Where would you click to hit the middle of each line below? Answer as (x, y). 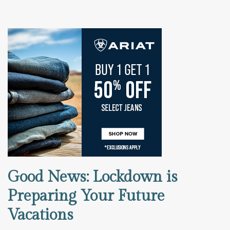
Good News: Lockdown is (93, 177)
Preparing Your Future (86, 196)
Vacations (41, 215)
